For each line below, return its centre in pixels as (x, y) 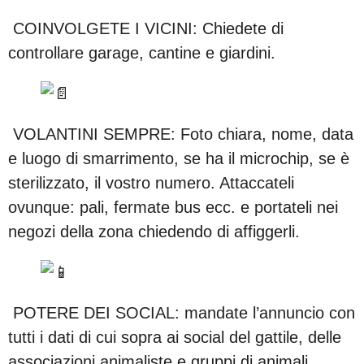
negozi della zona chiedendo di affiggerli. (154, 231)
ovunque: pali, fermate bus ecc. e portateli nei (173, 207)
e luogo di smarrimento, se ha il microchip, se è (179, 158)
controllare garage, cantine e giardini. (142, 52)
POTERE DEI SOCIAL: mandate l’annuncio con (182, 312)
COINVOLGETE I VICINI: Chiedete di (146, 28)
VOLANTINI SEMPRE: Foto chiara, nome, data (181, 134)
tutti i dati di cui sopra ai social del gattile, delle (175, 337)
